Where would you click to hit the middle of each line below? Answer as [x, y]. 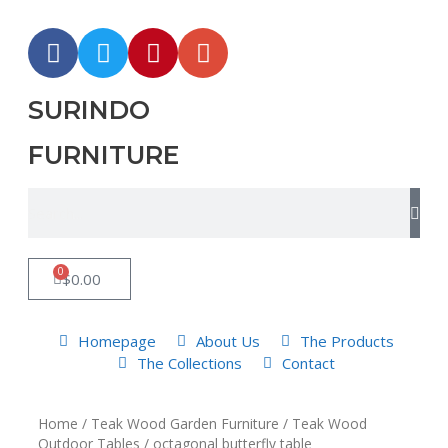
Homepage [117, 341]
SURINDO [89, 110]
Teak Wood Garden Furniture [185, 423]
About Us [227, 341]
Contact [308, 363]
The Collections [189, 363]
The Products [346, 341]
